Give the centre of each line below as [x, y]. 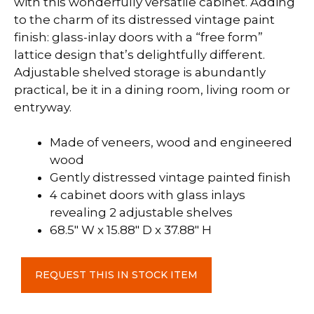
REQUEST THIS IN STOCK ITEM [116, 274]
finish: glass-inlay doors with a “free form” [138, 37]
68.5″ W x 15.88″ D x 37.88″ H [131, 230]
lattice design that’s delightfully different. [139, 54]
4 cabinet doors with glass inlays [148, 195]
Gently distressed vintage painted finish [170, 177]
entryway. [43, 107]
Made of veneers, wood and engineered [171, 142]
